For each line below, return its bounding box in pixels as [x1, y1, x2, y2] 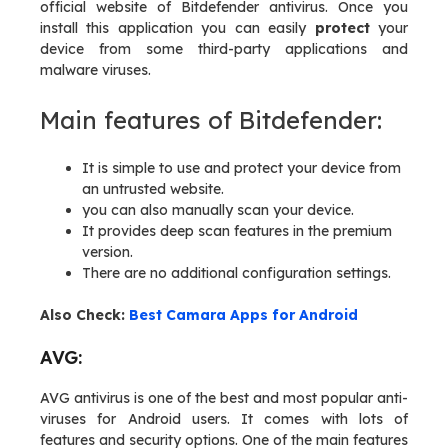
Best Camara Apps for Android [129, 306, 358, 324]
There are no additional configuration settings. [82, 264, 391, 282]
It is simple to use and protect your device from [82, 159, 401, 177]
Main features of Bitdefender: [40, 105, 382, 135]
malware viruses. [40, 61, 151, 79]
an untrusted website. [82, 180, 224, 198]
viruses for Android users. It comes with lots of [40, 410, 408, 428]
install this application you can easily [40, 19, 315, 37]
